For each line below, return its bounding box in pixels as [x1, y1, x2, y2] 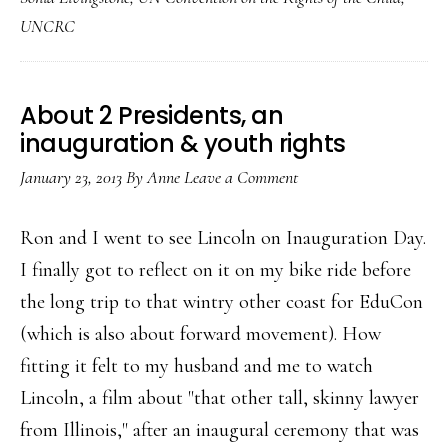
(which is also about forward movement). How [20, 322, 381, 346]
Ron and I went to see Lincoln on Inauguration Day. [20, 226, 426, 250]
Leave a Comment [184, 166, 298, 188]
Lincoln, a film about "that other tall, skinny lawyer [20, 386, 419, 410]
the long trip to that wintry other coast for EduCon [20, 290, 423, 314]
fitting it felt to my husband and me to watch [20, 354, 373, 378]
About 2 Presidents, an [20, 99, 283, 132]
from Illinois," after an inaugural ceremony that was [20, 418, 419, 442]
